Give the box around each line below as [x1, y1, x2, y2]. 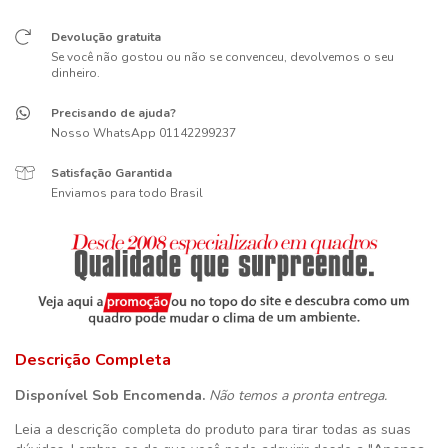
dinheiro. [50, 65, 100, 82]
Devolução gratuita [50, 29, 161, 46]
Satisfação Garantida [50, 165, 172, 182]
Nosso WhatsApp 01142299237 [50, 125, 236, 142]
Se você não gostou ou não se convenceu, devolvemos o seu [50, 49, 394, 66]
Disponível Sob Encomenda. [15, 385, 205, 405]
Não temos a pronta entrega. [209, 385, 387, 405]
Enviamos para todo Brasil [50, 185, 203, 202]
